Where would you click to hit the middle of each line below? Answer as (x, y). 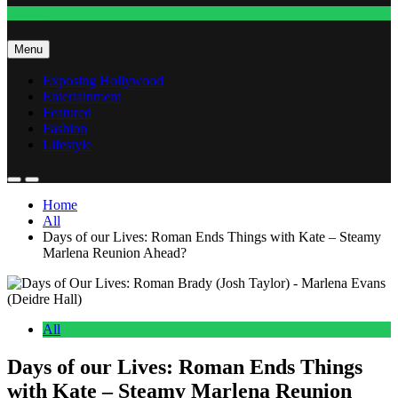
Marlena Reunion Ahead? (115, 252)
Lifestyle (67, 144)
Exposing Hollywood (103, 80)
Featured (67, 112)
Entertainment (82, 96)
